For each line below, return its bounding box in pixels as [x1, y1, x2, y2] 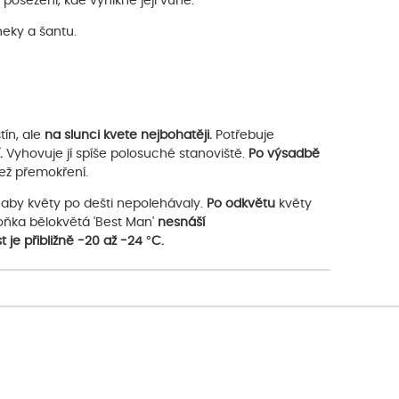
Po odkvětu [207, 197, 275, 210]
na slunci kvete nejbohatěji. [45, 128, 212, 142]
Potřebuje [212, 128, 274, 142]
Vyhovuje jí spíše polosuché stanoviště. [3, 147, 248, 160]
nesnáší [154, 216, 205, 229]
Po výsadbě [248, 147, 320, 160]
